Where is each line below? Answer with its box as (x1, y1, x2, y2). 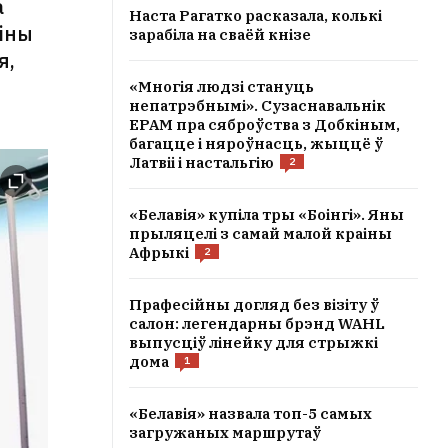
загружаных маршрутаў (129, 423, 321, 442)
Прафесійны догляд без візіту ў (129, 295, 379, 314)
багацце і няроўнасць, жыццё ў (129, 134, 383, 153)
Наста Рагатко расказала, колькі (129, 6, 382, 25)
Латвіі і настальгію (129, 153, 274, 172)
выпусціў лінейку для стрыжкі (129, 333, 378, 352)
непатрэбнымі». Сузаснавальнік (129, 96, 386, 115)
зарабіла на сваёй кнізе (129, 25, 311, 44)
